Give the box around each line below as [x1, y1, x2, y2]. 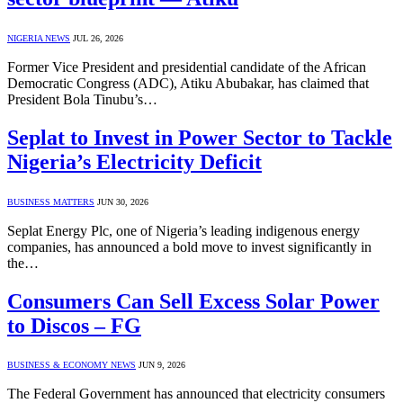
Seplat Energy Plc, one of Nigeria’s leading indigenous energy [7, 222, 360, 238]
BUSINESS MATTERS [7, 196, 94, 207]
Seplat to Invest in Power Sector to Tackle [7, 125, 392, 149]
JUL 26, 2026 [73, 32, 123, 43]
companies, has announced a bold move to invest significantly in [7, 238, 372, 255]
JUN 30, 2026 [97, 196, 148, 207]
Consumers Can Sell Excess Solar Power [7, 289, 380, 313]
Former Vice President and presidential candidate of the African [7, 58, 366, 75]
